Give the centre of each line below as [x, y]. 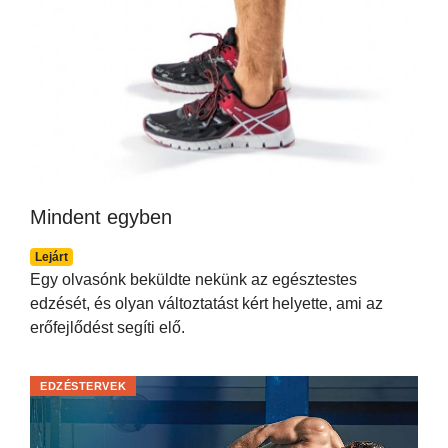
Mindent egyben [101, 216]
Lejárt [51, 256]
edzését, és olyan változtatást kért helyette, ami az [206, 303]
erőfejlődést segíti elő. [107, 327]
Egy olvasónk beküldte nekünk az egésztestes [193, 279]
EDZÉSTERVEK [83, 385]
